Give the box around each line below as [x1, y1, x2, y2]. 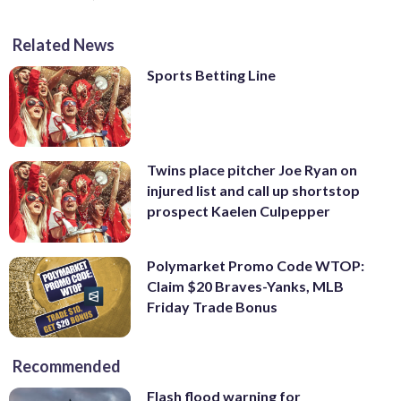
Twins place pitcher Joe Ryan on [147, 161, 357, 179]
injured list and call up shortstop [147, 182, 360, 200]
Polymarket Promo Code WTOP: [147, 256, 364, 274]
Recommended [13, 356, 121, 377]
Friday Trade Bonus [147, 297, 277, 315]
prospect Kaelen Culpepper [147, 202, 330, 220]
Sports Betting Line [147, 65, 276, 83]
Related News [13, 34, 115, 55]
